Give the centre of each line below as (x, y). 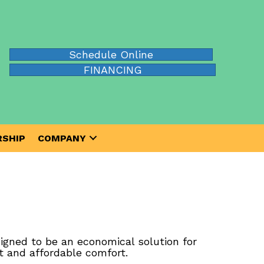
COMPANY (62, 138)
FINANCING (113, 70)
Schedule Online (111, 54)
